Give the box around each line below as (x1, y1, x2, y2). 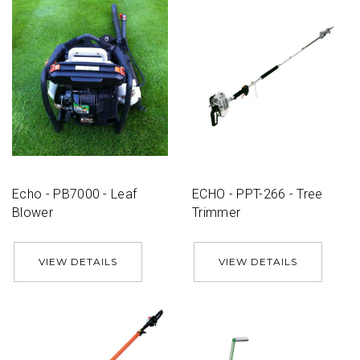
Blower (12, 205, 53, 220)
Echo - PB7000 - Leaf (12, 186, 137, 202)
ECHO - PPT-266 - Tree (192, 186, 323, 202)
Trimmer (192, 205, 241, 220)
